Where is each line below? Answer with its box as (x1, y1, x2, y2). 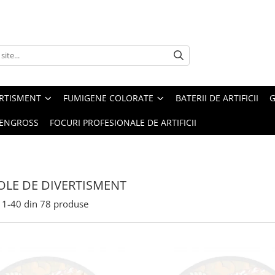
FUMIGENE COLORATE (63, 92, 153, 104)
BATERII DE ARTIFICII (176, 92, 258, 104)
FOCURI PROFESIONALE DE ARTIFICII (50, 117, 196, 128)
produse (53, 198, 88, 210)
